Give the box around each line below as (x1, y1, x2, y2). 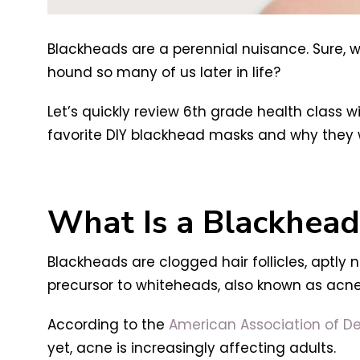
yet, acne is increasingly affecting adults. (47, 338, 336, 358)
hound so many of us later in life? (47, 63, 280, 83)
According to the (47, 315, 169, 335)
